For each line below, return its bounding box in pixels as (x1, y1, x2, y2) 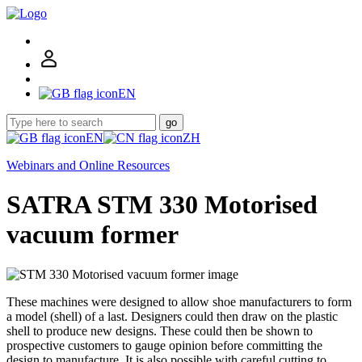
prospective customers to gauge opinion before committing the (6, 338, 322, 352)
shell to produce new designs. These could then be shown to (6, 323, 313, 338)
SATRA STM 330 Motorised (6, 190, 318, 220)
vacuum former (6, 220, 179, 250)
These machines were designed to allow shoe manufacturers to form (6, 294, 351, 309)
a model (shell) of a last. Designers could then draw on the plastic (6, 309, 338, 323)
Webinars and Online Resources (6, 158, 170, 172)
